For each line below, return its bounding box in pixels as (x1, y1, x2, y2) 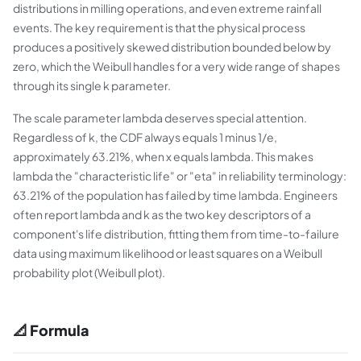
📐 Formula (13, 321, 89, 339)
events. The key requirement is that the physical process (13, 20, 305, 35)
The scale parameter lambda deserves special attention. (13, 110, 307, 125)
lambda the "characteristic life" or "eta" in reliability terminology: (13, 168, 346, 183)
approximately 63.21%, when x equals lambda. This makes (13, 149, 313, 164)
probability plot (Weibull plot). (13, 265, 165, 280)
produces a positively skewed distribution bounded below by (13, 39, 331, 54)
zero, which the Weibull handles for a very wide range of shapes (13, 59, 340, 73)
